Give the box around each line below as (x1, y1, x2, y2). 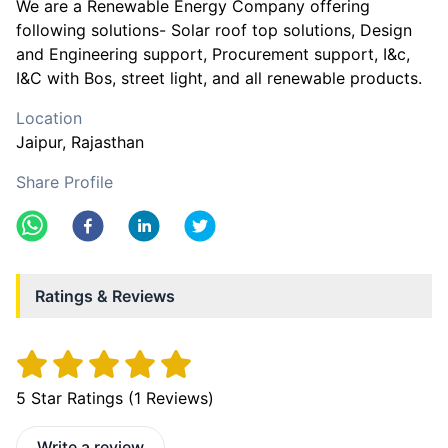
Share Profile (16, 172, 113, 192)
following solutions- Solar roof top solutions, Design (16, 20, 412, 40)
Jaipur (16, 132, 62, 152)
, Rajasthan (62, 132, 144, 152)
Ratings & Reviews (35, 286, 175, 306)
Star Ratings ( (26, 388, 134, 409)
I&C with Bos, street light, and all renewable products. (16, 68, 422, 88)
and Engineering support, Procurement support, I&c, (16, 44, 410, 64)
